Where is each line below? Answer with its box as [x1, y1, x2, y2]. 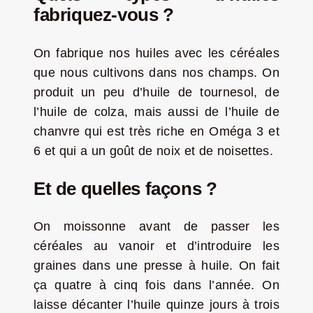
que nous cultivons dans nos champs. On [33, 65, 280, 80]
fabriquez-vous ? [33, 4, 174, 24]
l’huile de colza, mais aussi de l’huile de [33, 104, 280, 119]
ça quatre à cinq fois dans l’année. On [33, 278, 280, 293]
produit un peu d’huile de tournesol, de [33, 85, 280, 99]
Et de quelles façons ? [33, 178, 217, 198]
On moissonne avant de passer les [33, 219, 280, 234]
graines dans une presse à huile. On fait [33, 259, 280, 273]
